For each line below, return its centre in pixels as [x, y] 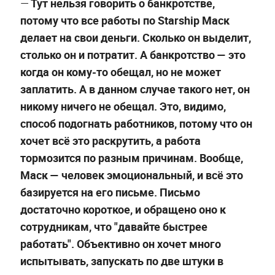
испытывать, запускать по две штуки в [122, 261]
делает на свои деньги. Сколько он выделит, [135, 37]
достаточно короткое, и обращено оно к [123, 209]
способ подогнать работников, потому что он [136, 123]
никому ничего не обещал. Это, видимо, [123, 106]
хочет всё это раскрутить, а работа [110, 140]
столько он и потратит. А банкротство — [123, 54]
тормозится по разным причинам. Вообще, [131, 157]
